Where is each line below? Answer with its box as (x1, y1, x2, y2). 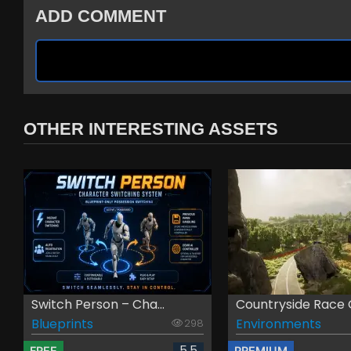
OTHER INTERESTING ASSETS (24, 118, 278, 139)
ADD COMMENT (35, 6, 166, 27)
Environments (236, 314, 322, 333)
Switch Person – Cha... (31, 295, 165, 313)
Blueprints (31, 314, 94, 333)
